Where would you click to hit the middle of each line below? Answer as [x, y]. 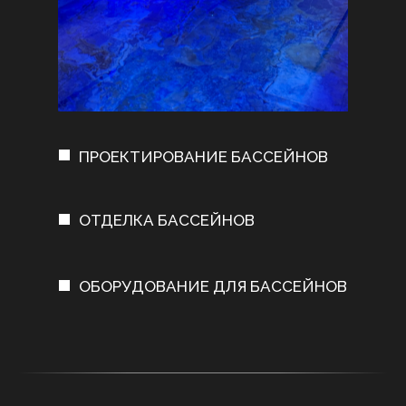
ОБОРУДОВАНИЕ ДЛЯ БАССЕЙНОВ [213, 287]
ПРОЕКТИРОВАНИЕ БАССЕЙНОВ [203, 157]
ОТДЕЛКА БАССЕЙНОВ [167, 221]
